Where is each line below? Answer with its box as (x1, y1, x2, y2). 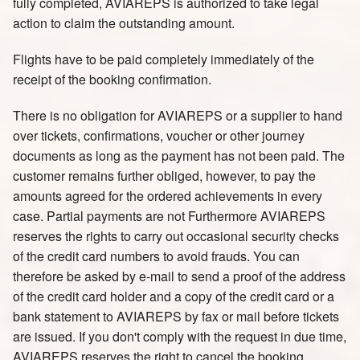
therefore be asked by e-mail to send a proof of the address (13, 267, 346, 285)
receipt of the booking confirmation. (13, 70, 211, 88)
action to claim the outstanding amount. (13, 14, 235, 32)
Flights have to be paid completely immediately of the (13, 50, 314, 68)
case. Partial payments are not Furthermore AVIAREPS (13, 207, 325, 225)
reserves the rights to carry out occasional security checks (13, 227, 339, 245)
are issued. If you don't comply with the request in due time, (13, 327, 346, 346)
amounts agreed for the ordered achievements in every (13, 186, 322, 205)
